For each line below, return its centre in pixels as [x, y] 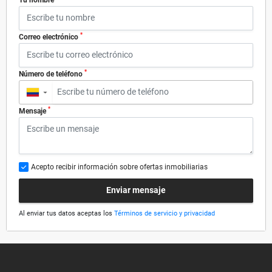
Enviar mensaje [136, 190]
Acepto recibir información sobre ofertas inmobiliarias [119, 167]
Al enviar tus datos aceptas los [66, 213]
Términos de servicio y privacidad [165, 213]
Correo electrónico [49, 37]
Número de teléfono [52, 74]
